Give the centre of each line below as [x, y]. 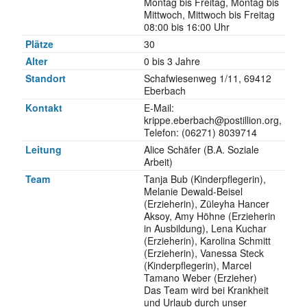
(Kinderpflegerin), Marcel [197, 265]
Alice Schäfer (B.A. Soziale [201, 149]
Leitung [43, 149]
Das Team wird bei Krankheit [206, 290]
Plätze [39, 44]
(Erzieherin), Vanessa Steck [204, 253]
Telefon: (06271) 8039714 [200, 132]
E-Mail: [159, 107]
